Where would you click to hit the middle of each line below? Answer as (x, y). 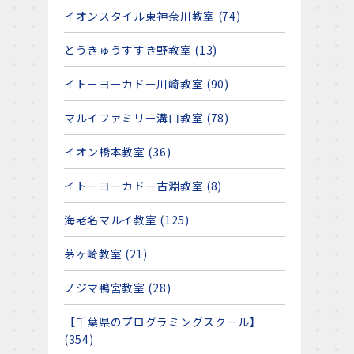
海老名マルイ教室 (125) (126, 220)
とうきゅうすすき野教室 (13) (141, 50)
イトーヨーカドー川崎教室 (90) (146, 84)
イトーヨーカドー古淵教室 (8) (143, 186)
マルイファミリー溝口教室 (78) (146, 118)
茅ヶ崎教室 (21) (105, 254)
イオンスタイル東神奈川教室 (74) (152, 16)
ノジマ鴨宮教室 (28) (117, 288)
